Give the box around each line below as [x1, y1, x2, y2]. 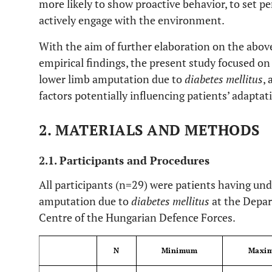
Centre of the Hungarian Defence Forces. [39, 210, 236, 225]
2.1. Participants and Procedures [39, 153, 209, 168]
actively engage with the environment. [39, 13, 225, 27]
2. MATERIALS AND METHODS [39, 120, 260, 140]
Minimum [161, 246, 198, 255]
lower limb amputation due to [39, 72, 185, 86]
